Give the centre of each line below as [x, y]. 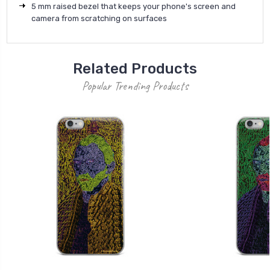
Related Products [135, 68]
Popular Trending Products [135, 86]
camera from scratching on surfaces [99, 18]
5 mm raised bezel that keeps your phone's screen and [133, 6]
